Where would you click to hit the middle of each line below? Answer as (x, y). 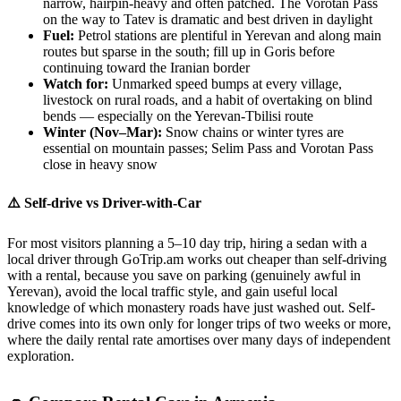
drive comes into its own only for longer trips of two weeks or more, (199, 323)
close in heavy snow (100, 165)
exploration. (41, 355)
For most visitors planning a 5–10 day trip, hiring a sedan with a (187, 243)
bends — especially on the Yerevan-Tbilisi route (178, 116)
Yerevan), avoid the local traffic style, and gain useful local (172, 291)
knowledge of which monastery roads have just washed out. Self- (191, 307)
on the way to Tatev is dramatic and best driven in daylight (208, 20)
